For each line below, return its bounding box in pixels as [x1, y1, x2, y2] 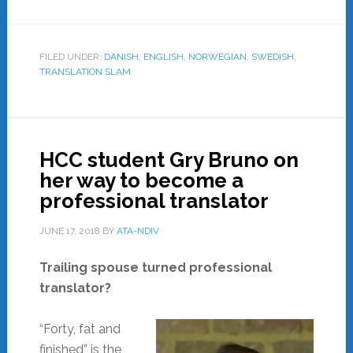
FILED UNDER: [39, 50, 104, 62]
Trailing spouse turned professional [39, 259, 272, 275]
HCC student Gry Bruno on [39, 147, 299, 172]
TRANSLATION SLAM [39, 65, 131, 77]
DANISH [103, 50, 139, 62]
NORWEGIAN [188, 50, 247, 62]
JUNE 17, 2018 [39, 225, 100, 236]
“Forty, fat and [39, 321, 121, 336]
